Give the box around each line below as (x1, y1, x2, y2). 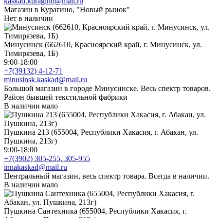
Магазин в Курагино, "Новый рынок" (4, 5, 130, 14)
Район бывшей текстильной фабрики (4, 92, 127, 101)
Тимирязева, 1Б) (4, 49, 58, 57)
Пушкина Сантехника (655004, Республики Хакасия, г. (4, 206, 187, 215)
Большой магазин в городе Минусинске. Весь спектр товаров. (4, 84, 211, 92)
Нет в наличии (4, 14, 53, 22)
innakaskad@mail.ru (4, 163, 67, 171)
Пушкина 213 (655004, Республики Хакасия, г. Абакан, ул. (4, 127, 198, 136)
